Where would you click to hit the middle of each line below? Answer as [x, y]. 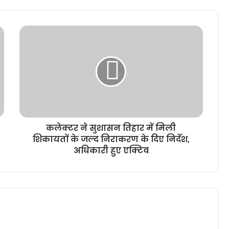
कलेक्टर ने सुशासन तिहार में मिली [111, 128]
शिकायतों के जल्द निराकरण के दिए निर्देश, [111, 140]
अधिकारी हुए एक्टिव [111, 151]
